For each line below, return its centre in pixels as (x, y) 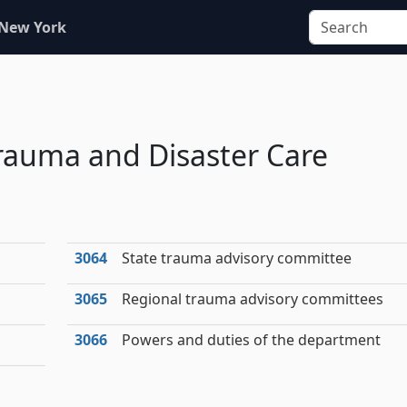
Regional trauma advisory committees (253, 299)
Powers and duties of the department (251, 340)
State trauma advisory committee (237, 258)
